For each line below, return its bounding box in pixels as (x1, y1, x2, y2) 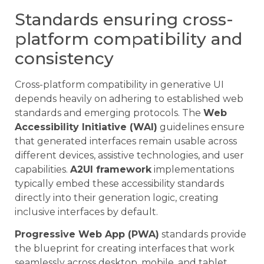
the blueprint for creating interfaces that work (15, 243, 235, 255)
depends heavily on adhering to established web (15, 93, 243, 104)
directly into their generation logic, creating (15, 192, 219, 203)
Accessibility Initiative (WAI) (15, 121, 157, 133)
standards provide (159, 229, 246, 240)
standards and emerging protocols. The (15, 107, 203, 118)
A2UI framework (70, 163, 151, 175)
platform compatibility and (15, 28, 242, 49)
